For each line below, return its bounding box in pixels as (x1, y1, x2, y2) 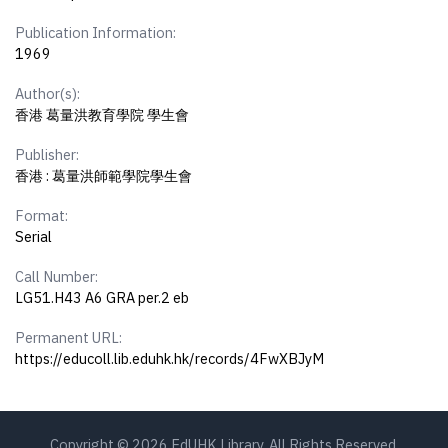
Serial (15, 227, 53, 247)
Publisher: (15, 145, 80, 165)
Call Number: (15, 267, 99, 287)
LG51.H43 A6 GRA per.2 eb (15, 288, 190, 308)
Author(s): (15, 84, 81, 104)
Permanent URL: (15, 328, 123, 348)
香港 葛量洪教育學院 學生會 (15, 105, 190, 125)
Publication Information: (15, 23, 177, 43)
